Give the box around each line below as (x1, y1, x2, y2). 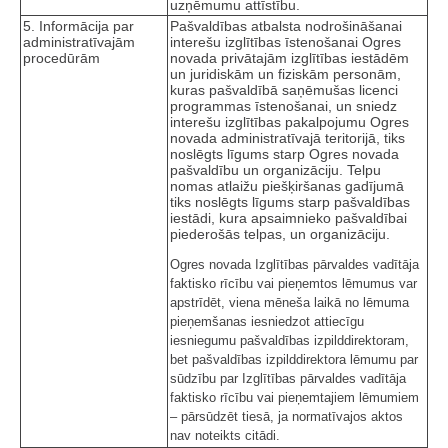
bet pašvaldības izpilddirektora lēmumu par (170, 352, 418, 368)
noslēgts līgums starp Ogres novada (170, 146, 399, 163)
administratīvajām (23, 34, 135, 51)
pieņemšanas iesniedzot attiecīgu (170, 314, 364, 330)
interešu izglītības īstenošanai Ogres (170, 34, 401, 51)
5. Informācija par (23, 18, 134, 35)
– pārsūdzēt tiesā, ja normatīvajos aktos (170, 409, 403, 425)
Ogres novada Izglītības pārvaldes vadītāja (170, 257, 419, 273)
